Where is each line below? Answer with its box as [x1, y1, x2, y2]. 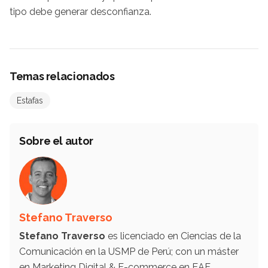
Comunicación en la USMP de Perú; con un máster [19, 245, 239, 257]
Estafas [17, 95, 43, 105]
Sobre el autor [19, 134, 93, 147]
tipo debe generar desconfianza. [10, 5, 151, 17]
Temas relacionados [10, 69, 115, 83]
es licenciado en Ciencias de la [105, 230, 241, 242]
